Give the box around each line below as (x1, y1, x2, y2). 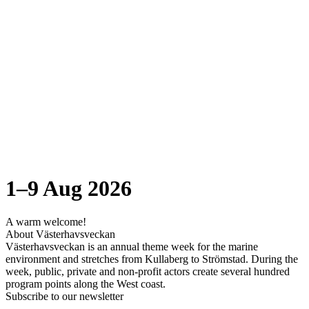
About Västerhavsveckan (6, 228, 115, 241)
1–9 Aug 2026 (6, 175, 132, 201)
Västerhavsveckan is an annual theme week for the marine (6, 241, 258, 253)
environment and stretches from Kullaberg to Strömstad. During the (6, 253, 298, 266)
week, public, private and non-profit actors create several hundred (6, 266, 290, 278)
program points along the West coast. (6, 278, 166, 290)
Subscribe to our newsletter (6, 290, 123, 303)
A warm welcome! (6, 216, 86, 228)
